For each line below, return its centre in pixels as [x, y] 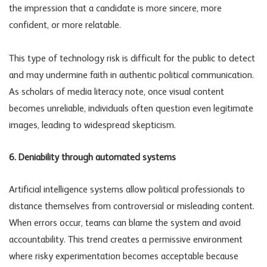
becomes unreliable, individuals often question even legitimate [131, 109]
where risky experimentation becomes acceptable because [124, 257]
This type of [34, 59]
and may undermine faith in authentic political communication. [131, 76]
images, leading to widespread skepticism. [92, 126]
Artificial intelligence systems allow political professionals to [127, 190]
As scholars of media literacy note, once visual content [117, 93]
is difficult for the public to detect [187, 59]
